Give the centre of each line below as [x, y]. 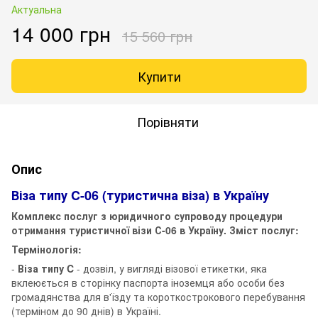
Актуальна [37, 9]
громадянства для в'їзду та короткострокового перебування [158, 296]
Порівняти [168, 121]
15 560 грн [157, 35]
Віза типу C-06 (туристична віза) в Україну [140, 195]
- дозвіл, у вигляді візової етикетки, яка [170, 268]
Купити [159, 76]
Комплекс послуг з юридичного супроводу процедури [147, 215]
